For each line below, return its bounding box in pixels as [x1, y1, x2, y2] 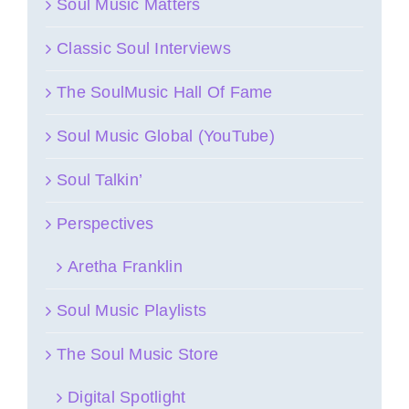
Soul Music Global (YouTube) [57, 126, 275, 145]
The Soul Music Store [57, 344, 219, 363]
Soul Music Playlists [57, 300, 207, 320]
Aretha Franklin [68, 257, 183, 276]
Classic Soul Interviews [57, 38, 231, 58]
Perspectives [57, 214, 154, 233]
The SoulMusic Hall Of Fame [57, 82, 273, 101]
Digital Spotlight [68, 387, 186, 406]
